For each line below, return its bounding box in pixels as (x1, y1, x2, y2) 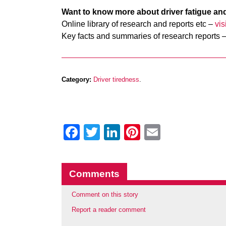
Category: (62, 76, 91, 83)
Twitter (100, 123, 148, 141)
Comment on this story (72, 191, 138, 198)
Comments (69, 168, 120, 179)
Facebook (80, 123, 151, 141)
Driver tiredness (93, 76, 139, 83)
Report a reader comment (72, 206, 146, 214)
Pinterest (140, 123, 204, 141)
